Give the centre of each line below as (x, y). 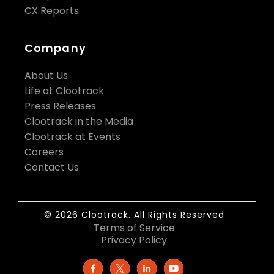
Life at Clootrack (64, 91)
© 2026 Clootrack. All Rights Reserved (134, 215)
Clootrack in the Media (79, 122)
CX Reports (52, 11)
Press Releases (60, 106)
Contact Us (52, 168)
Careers (44, 152)
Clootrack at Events (72, 137)
